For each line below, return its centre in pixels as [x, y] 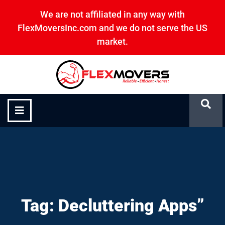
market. [113, 41]
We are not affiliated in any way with [113, 14]
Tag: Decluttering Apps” [113, 206]
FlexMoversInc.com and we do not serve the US [113, 28]
